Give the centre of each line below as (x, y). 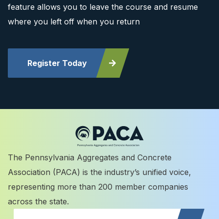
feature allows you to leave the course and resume (103, 7)
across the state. (38, 201)
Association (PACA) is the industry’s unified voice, (99, 172)
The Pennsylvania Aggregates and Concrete (90, 157)
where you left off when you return (74, 22)
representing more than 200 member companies (98, 187)
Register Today (57, 63)
